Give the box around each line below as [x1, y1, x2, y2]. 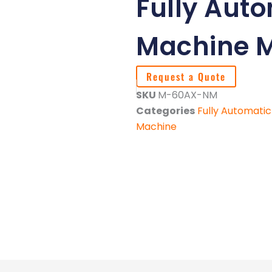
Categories [136, 104, 195, 118]
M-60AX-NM [158, 88, 217, 102]
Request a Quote [146, 69, 226, 84]
